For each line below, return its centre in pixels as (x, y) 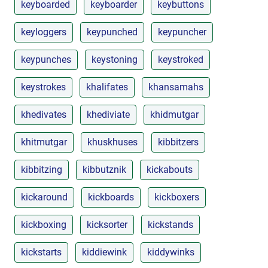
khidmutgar (174, 114)
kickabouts (170, 169)
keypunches (46, 59)
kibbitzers (178, 142)
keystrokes (43, 87)
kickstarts (41, 252)
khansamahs (176, 87)
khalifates (107, 87)
